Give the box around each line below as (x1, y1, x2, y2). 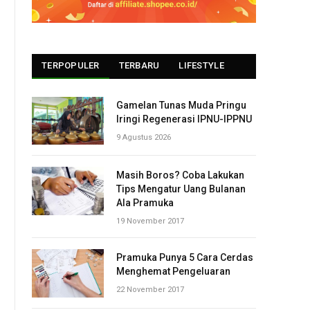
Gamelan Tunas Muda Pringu (116, 100, 246, 111)
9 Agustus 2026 (116, 133, 171, 142)
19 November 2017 (116, 217, 184, 226)
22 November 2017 (116, 285, 184, 295)
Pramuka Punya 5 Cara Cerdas (116, 252, 253, 264)
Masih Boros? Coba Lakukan (116, 170, 244, 181)
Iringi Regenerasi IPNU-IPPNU (116, 113, 252, 125)
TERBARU (118, 60, 160, 71)
